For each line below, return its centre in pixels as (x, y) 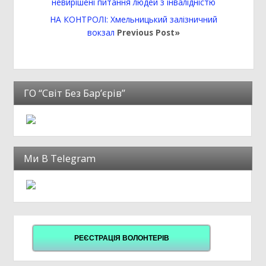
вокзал (101, 33)
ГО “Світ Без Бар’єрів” (75, 93)
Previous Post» (147, 33)
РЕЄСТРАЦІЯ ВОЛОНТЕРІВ (121, 238)
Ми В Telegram (60, 159)
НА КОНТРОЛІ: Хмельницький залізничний (133, 20)
